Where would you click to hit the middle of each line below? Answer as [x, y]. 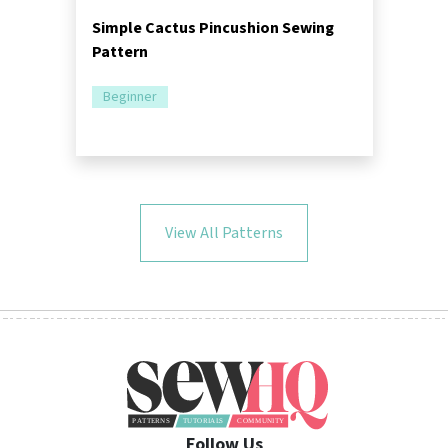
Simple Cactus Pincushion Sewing [212, 28]
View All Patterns [224, 233]
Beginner [129, 97]
